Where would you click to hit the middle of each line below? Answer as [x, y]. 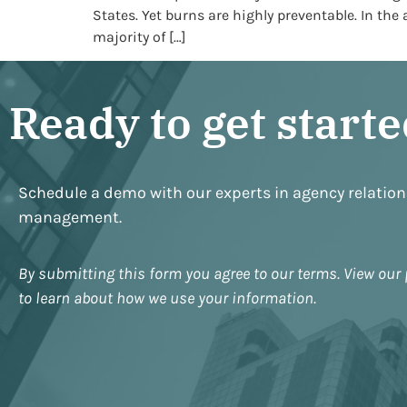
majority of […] [139, 36]
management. [70, 218]
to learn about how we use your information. [167, 298]
